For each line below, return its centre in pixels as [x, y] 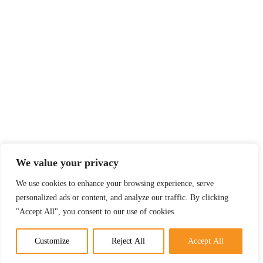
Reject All [129, 241]
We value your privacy [67, 163]
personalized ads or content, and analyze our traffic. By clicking [122, 198]
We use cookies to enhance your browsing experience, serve [115, 183]
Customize [52, 241]
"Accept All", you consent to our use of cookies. [96, 212]
